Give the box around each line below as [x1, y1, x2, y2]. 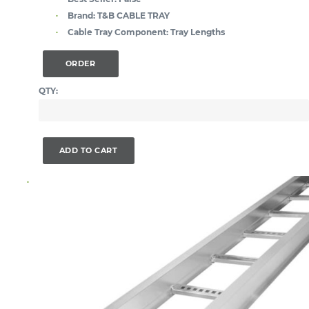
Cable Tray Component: [68, 26, 168, 37]
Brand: [68, 10, 95, 21]
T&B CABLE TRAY [97, 10, 170, 21]
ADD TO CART [59, 145, 118, 155]
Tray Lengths [170, 26, 225, 37]
